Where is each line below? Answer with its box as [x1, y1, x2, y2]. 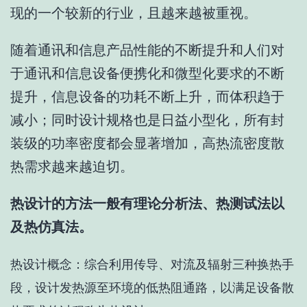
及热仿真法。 [10, 219, 93, 236]
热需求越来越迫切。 [10, 158, 134, 175]
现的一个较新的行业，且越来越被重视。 [10, 5, 257, 22]
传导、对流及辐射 [134, 258, 232, 272]
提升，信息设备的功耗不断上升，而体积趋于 [10, 88, 284, 106]
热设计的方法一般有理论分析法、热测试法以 [10, 195, 284, 212]
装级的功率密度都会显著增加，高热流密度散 [10, 135, 284, 152]
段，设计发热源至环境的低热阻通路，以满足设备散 [10, 281, 294, 295]
